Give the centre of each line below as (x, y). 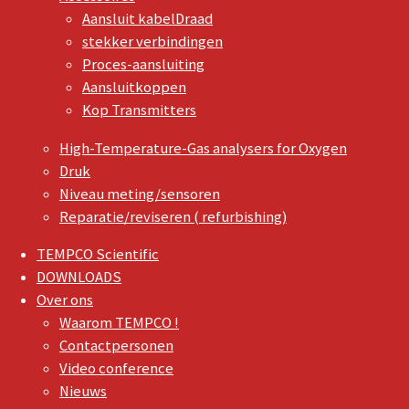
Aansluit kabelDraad (147, 19)
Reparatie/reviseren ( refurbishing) (173, 216)
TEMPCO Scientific (98, 255)
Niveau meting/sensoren (140, 194)
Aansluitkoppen (134, 88)
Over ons (65, 300)
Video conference (116, 369)
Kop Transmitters (139, 110)
